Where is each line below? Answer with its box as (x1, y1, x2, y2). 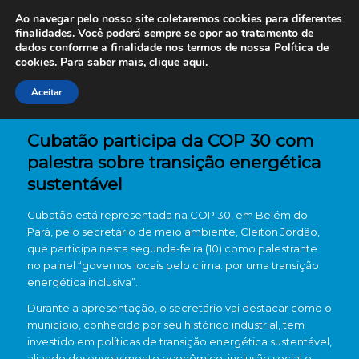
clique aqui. (149, 54, 208, 70)
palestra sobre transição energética (26, 152, 321, 172)
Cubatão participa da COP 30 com (26, 131, 313, 151)
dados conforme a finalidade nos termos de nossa (15, 40, 271, 55)
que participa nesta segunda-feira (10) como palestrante (26, 242, 317, 255)
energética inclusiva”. (26, 276, 138, 288)
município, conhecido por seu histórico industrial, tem (26, 318, 305, 332)
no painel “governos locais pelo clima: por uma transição (26, 259, 319, 272)
